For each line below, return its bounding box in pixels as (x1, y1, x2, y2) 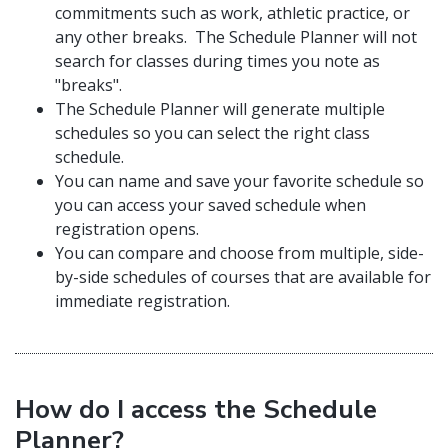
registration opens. (55, 218, 199, 240)
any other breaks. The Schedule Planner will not (55, 26, 417, 48)
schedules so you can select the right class (55, 122, 370, 144)
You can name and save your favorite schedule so (55, 170, 424, 192)
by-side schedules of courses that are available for (55, 266, 431, 288)
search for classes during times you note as (55, 50, 380, 72)
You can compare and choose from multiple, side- (55, 242, 424, 264)
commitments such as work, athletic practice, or (55, 2, 410, 24)
